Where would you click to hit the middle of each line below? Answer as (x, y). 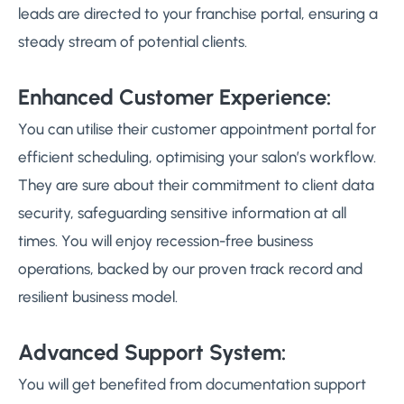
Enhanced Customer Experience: (174, 97)
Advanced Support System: (152, 352)
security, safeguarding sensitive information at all (182, 213)
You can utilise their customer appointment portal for (197, 129)
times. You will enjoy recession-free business (165, 241)
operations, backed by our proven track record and (190, 269)
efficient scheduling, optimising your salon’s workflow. (197, 157)
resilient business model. (98, 297)
